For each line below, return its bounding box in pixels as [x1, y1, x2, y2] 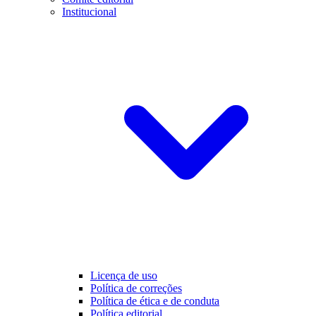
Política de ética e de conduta [90, 295, 219, 308]
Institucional [62, 6, 116, 18]
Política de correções [90, 282, 182, 295]
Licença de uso [90, 269, 157, 282]
